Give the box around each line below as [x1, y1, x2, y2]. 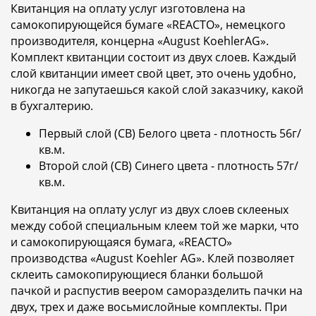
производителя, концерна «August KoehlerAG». [11, 33, 269, 49]
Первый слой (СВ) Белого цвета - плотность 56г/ [39, 126, 301, 141]
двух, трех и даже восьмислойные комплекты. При [11, 299, 287, 315]
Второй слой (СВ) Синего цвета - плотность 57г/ [39, 158, 298, 174]
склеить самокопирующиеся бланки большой [11, 267, 263, 282]
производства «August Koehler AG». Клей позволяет [11, 250, 294, 266]
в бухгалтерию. [11, 98, 93, 114]
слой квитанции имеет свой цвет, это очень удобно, [11, 66, 296, 81]
